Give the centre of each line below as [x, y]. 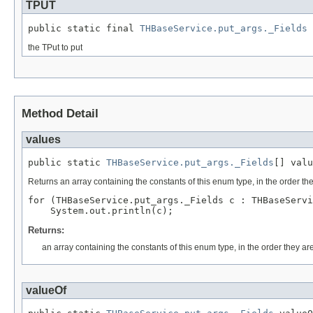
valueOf [46, 291]
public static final [84, 28]
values [43, 139]
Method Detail [60, 113]
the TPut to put [55, 47]
